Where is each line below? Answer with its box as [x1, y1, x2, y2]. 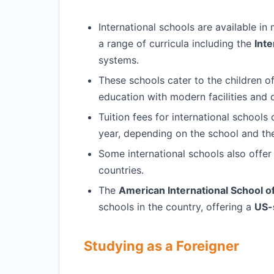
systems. [98, 54, 139, 66]
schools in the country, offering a [98, 201, 254, 213]
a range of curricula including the [98, 37, 254, 50]
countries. [98, 164, 144, 176]
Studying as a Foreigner [84, 238, 239, 254]
